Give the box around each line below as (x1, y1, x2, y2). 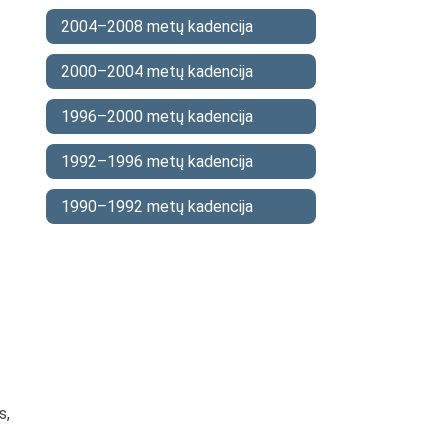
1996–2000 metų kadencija (61, 107, 253, 126)
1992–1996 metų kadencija (61, 152, 253, 171)
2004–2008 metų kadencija (61, 17, 253, 36)
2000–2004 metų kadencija (61, 62, 253, 81)
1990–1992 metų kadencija (61, 197, 253, 216)
